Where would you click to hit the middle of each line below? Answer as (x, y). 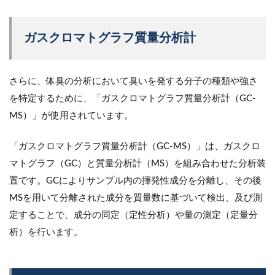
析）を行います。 (46, 232)
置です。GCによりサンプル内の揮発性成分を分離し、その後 (135, 180)
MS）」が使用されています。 (71, 115)
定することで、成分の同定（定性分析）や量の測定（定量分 (134, 215)
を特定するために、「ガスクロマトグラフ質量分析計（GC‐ (133, 98)
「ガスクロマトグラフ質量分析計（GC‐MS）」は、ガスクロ (135, 146)
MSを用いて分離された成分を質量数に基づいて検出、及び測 (136, 198)
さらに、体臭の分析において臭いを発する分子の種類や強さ (134, 81)
